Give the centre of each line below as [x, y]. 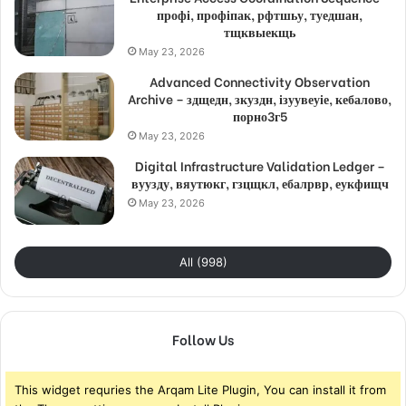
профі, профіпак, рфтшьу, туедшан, [260, 14]
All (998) [203, 262]
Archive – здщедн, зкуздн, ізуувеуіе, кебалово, [260, 99]
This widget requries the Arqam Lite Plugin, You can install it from [200, 390]
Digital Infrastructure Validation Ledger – [260, 166]
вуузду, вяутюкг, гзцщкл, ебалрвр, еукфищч [260, 183]
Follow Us [203, 339]
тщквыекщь [260, 32]
